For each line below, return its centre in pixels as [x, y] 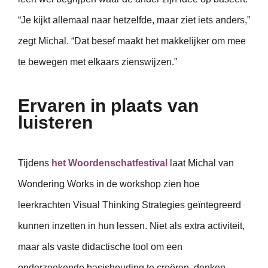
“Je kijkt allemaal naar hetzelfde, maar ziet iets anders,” [134, 20]
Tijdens [35, 163]
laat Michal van [201, 163]
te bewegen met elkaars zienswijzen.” [98, 62]
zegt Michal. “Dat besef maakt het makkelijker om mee [132, 41]
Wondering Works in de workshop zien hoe [109, 184]
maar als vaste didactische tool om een [100, 247]
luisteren [55, 123]
